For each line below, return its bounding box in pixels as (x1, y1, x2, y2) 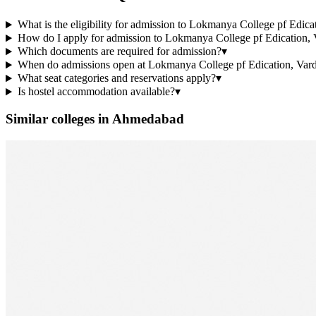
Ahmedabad (112, 111, 184, 127)
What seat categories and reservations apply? (17, 72, 216, 85)
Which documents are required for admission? (17, 45, 221, 58)
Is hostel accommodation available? (17, 85, 175, 98)
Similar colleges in (6, 111, 112, 127)
